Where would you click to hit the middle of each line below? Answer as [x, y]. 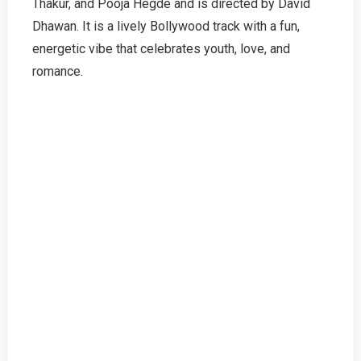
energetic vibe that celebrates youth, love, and [161, 48]
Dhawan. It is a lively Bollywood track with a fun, [166, 26]
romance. [58, 71]
